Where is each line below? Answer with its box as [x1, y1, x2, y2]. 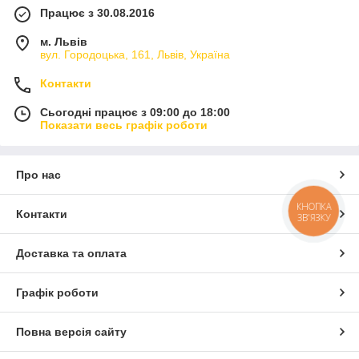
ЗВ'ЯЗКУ [296, 211, 331, 224]
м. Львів [40, 34, 87, 48]
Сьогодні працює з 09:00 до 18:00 [40, 105, 230, 119]
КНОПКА [296, 200, 332, 213]
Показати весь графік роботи [40, 118, 208, 131]
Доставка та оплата [16, 246, 127, 260]
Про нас [16, 167, 61, 181]
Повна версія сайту [16, 325, 127, 338]
